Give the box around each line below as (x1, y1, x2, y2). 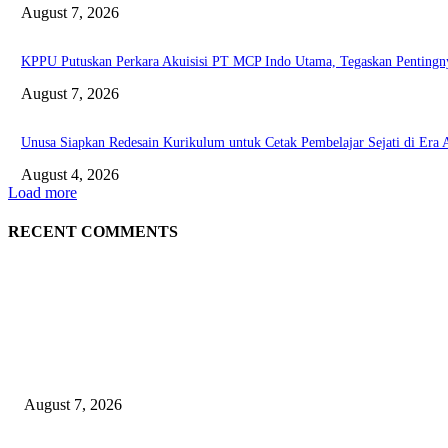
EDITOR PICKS (8, 321, 130, 342)
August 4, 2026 (21, 165, 119, 183)
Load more (8, 183, 77, 201)
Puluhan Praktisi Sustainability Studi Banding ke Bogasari (24, 365, 353, 381)
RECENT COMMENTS (8, 222, 178, 240)
